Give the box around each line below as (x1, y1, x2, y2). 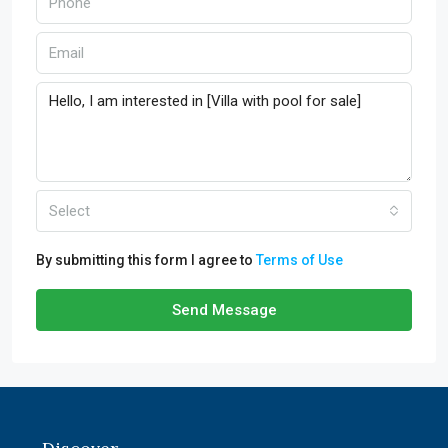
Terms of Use (256, 252, 343, 269)
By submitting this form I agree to (36, 252, 256, 269)
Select (49, 202, 90, 221)
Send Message (171, 301, 277, 320)
